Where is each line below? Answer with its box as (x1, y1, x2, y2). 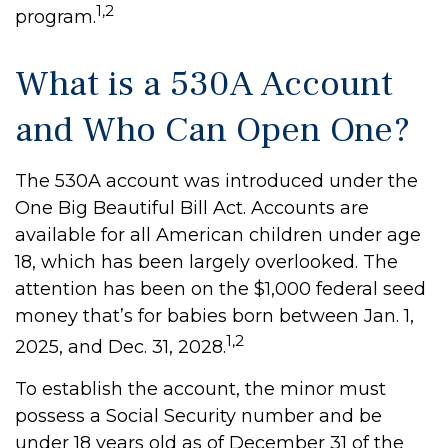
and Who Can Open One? (15, 107, 410, 153)
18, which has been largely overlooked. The (15, 251, 398, 273)
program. (15, 6, 96, 28)
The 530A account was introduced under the (15, 170, 418, 192)
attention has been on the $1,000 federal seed (15, 278, 426, 300)
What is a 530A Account (15, 61, 393, 107)
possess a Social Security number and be (15, 405, 382, 427)
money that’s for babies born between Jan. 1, (15, 305, 414, 327)
